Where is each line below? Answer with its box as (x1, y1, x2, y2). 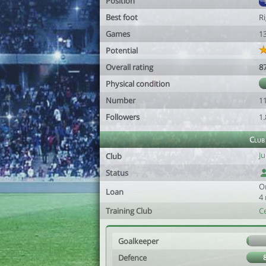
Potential (106, 45, 138, 56)
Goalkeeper (118, 236, 159, 246)
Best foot (106, 12, 138, 23)
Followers (106, 112, 140, 122)
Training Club (106, 205, 152, 216)
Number (106, 95, 135, 106)
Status (106, 167, 128, 178)
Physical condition (106, 78, 170, 89)
